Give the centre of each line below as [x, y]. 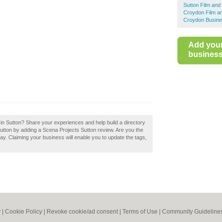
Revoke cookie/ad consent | [84, 212]
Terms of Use [140, 212]
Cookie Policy [24, 212]
